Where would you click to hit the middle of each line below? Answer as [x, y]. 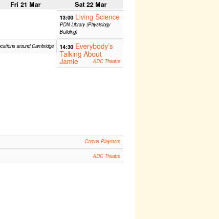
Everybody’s [94, 46]
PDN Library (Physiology [85, 25]
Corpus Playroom [102, 142]
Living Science [97, 17]
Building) [68, 32]
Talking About [80, 54]
